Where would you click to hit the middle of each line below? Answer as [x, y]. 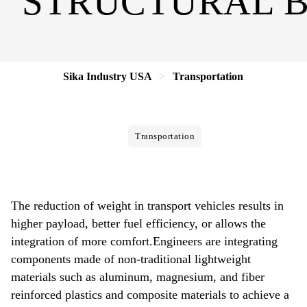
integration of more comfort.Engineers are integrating [144, 241]
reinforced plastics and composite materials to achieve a [150, 295]
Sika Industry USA [108, 76]
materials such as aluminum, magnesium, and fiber [138, 277]
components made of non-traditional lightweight [131, 259]
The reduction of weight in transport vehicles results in [147, 206]
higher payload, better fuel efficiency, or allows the [138, 223]
